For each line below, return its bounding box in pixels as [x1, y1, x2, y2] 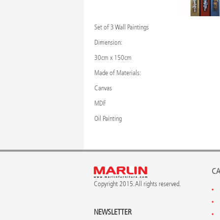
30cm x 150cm [94, 54, 132, 62]
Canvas [94, 84, 112, 93]
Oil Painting [94, 114, 122, 123]
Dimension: [94, 38, 122, 47]
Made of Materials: [94, 69, 141, 78]
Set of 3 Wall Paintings [94, 23, 149, 32]
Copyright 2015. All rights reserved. [93, 180, 181, 189]
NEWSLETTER [93, 207, 132, 217]
